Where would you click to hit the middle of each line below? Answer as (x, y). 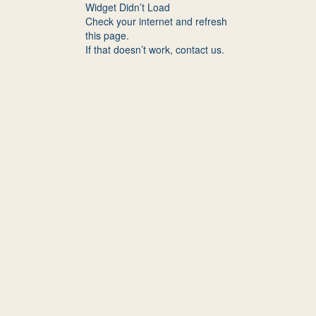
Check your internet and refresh (156, 21)
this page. (107, 35)
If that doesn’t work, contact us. (155, 49)
